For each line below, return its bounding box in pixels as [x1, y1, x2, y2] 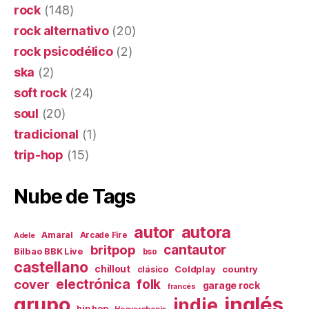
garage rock [202, 279, 260, 291]
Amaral [41, 230, 73, 240]
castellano [14, 258, 88, 276]
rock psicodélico [14, 44, 113, 59]
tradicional [14, 127, 79, 141]
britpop [90, 242, 136, 257]
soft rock [14, 86, 67, 100]
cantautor [163, 242, 227, 258]
